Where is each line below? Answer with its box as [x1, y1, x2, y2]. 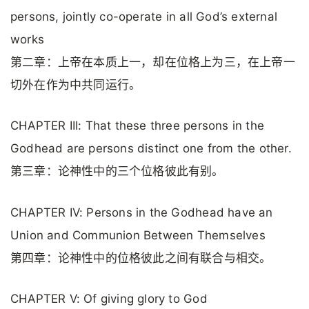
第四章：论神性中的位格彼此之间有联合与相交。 [10, 250, 272, 265]
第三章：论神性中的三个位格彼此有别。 [10, 164, 224, 179]
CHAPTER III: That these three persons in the [10, 119, 264, 133]
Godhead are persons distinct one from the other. [10, 141, 292, 156]
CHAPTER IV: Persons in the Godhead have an [10, 205, 273, 219]
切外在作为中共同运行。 [10, 78, 141, 92]
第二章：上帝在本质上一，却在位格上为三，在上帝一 [10, 55, 295, 70]
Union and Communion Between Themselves [10, 228, 266, 242]
